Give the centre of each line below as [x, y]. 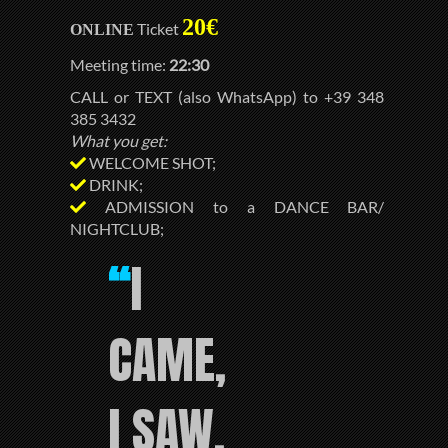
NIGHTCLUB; [117, 229]
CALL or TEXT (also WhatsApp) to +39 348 [227, 97]
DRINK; [115, 185]
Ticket [158, 29]
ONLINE [102, 30]
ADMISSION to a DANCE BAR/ [235, 207]
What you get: [119, 141]
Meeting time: [120, 65]
